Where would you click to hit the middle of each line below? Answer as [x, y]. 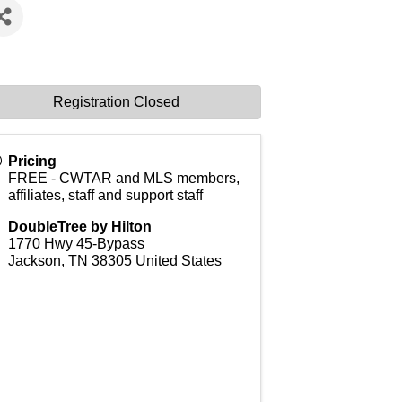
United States [178, 261]
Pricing [32, 161]
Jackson [34, 261]
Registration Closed [116, 102]
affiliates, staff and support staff [105, 195]
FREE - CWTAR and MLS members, [123, 178]
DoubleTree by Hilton [79, 227]
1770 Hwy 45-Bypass [76, 244]
